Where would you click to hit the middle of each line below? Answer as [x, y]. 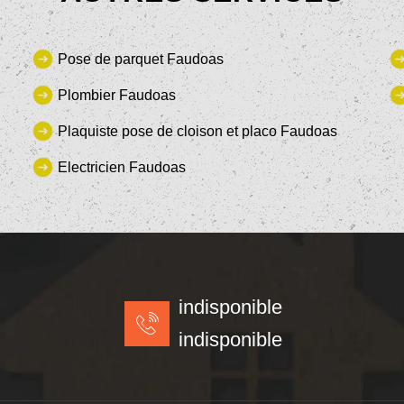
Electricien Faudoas [122, 167]
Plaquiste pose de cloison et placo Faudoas [198, 131]
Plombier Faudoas [117, 95]
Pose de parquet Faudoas [141, 59]
